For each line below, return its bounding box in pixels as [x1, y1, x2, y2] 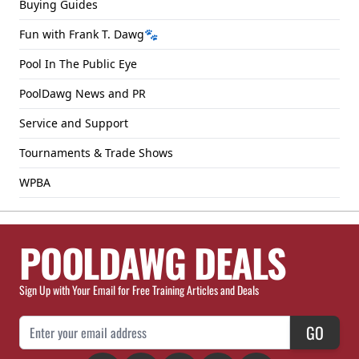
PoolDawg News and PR [19, 86, 146, 101]
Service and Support [19, 115, 128, 131]
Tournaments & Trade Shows [19, 145, 173, 160]
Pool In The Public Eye [19, 56, 137, 71]
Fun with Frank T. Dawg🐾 [19, 26, 158, 42]
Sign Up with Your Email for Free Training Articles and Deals [19, 281, 259, 298]
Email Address [18, 315, 85, 334]
